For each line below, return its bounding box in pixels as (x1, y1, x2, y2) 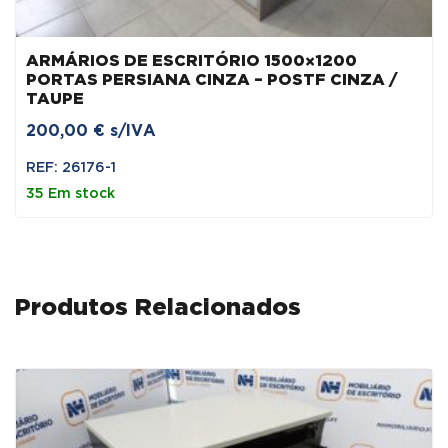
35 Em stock (26, 187, 115, 200)
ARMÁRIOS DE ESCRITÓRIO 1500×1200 (26, 53, 357, 69)
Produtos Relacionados (15, 296, 301, 319)
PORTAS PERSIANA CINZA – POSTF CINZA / (26, 72, 398, 88)
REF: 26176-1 (26, 161, 116, 174)
